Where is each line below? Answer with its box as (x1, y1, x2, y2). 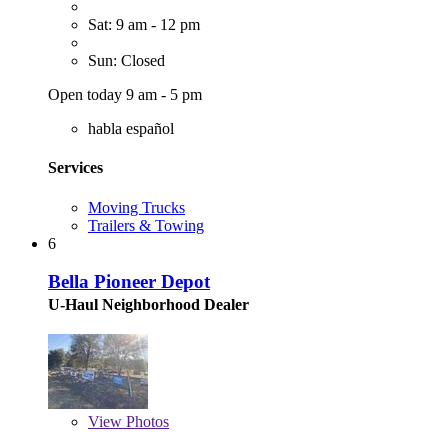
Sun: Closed (88, 52, 165, 70)
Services (48, 159, 103, 177)
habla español (88, 120, 174, 138)
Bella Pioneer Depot (48, 271, 210, 293)
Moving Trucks (88, 198, 185, 216)
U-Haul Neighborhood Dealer (48, 296, 249, 314)
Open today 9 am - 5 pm (48, 86, 202, 104)
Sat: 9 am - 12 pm (88, 16, 200, 34)
